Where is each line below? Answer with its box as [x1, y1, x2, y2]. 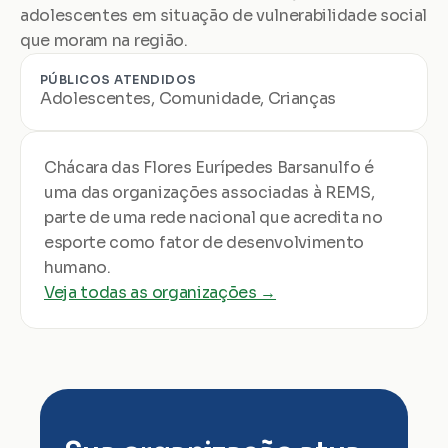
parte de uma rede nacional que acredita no [44, 207, 383, 228]
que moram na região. [20, 30, 188, 51]
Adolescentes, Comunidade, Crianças [40, 88, 337, 109]
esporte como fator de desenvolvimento [44, 232, 365, 253]
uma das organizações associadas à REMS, [44, 182, 375, 203]
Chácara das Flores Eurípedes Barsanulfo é [44, 157, 374, 178]
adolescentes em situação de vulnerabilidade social [20, 5, 427, 26]
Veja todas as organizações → [44, 282, 277, 303]
